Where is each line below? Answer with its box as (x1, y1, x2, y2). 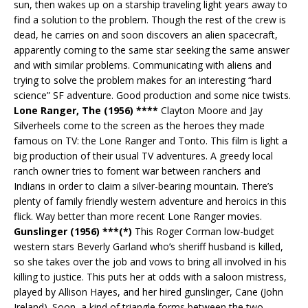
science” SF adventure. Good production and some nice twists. (14, 88, 291, 102)
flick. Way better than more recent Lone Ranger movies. (14, 209, 262, 223)
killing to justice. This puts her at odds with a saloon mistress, (14, 269, 287, 283)
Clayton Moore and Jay (158, 103, 263, 117)
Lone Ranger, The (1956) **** (14, 103, 158, 117)
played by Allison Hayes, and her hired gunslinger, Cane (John (14, 285, 283, 298)
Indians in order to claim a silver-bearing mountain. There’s (14, 179, 274, 192)
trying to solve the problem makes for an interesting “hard (14, 73, 272, 87)
